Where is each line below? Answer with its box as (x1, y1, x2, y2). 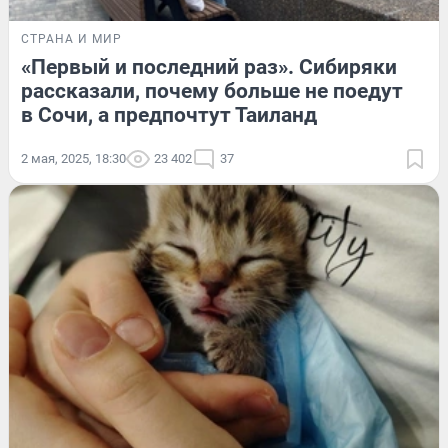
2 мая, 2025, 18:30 (21, 150, 126, 166)
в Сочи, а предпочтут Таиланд (21, 102, 317, 127)
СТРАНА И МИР (21, 31, 122, 46)
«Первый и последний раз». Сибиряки (21, 54, 397, 79)
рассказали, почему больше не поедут (21, 78, 403, 103)
